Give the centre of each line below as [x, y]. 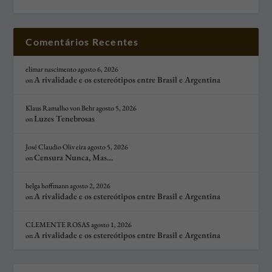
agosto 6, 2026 [98, 70]
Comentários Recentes [82, 42]
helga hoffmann [47, 186]
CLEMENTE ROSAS [58, 225]
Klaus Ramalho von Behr [60, 108]
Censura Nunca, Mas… [74, 158]
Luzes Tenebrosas [65, 119]
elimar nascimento [51, 70]
